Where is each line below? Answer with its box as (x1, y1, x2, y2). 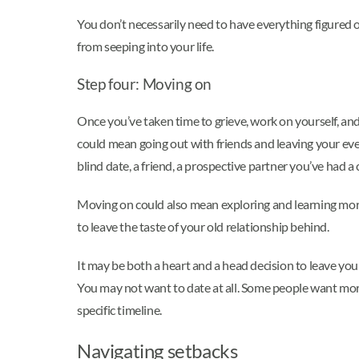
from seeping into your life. (77, 38, 214, 54)
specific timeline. (77, 301, 162, 317)
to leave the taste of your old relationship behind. (77, 218, 329, 234)
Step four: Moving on (77, 75, 212, 94)
